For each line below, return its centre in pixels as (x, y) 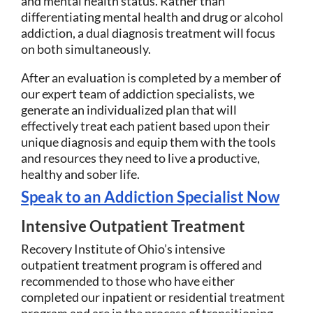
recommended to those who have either (128, 281)
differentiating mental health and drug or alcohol (152, 16)
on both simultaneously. (86, 49)
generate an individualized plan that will (129, 109)
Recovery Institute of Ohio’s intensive (123, 248)
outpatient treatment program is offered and (141, 264)
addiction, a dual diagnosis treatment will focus (148, 32)
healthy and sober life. (80, 174)
